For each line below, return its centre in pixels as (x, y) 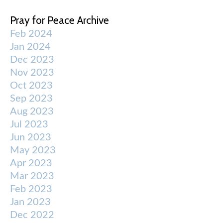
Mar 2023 (32, 176)
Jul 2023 (29, 125)
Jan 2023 (30, 202)
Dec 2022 (32, 215)
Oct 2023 (31, 86)
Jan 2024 (30, 47)
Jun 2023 (31, 138)
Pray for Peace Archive (59, 20)
